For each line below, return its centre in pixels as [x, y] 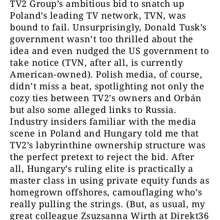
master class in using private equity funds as [110, 180]
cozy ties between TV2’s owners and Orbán [106, 98]
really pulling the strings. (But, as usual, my [108, 204]
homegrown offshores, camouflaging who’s [106, 192]
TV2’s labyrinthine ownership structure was [108, 145]
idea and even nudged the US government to [110, 51]
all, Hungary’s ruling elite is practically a [102, 169]
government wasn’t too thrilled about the [102, 39]
